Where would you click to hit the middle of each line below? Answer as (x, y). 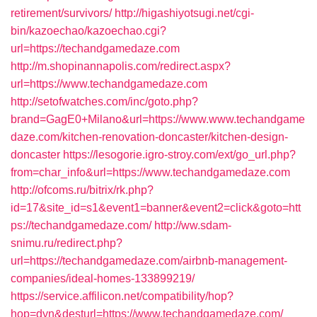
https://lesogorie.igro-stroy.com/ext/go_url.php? (179, 155)
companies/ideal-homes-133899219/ (103, 278)
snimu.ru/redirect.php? (67, 243)
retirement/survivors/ (61, 13)
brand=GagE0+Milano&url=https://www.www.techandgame (158, 119)
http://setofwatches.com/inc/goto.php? (104, 102)
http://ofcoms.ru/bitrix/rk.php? (82, 190)
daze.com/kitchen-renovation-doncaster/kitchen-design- (149, 137)
